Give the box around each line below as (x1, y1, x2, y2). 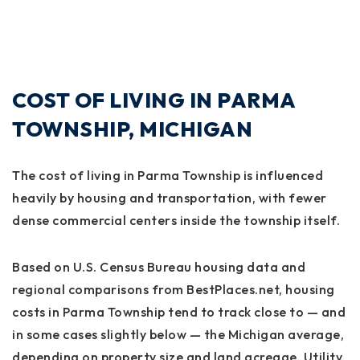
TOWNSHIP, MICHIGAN (12, 115, 252, 142)
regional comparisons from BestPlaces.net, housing (12, 280, 335, 297)
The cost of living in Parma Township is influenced (12, 166, 323, 183)
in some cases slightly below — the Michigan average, (12, 325, 344, 342)
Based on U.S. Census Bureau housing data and (12, 258, 305, 275)
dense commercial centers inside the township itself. (12, 211, 340, 228)
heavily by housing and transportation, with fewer (12, 189, 327, 206)
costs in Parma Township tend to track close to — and (12, 303, 346, 320)
